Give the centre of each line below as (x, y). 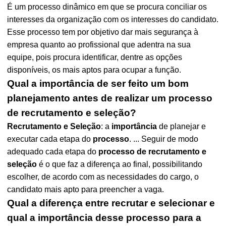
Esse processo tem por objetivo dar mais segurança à (103, 32)
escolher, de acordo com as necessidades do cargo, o (103, 177)
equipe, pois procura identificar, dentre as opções (95, 57)
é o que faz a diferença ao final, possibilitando (120, 164)
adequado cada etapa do (53, 152)
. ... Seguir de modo (164, 139)
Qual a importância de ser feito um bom (98, 83)
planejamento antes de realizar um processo (110, 98)
